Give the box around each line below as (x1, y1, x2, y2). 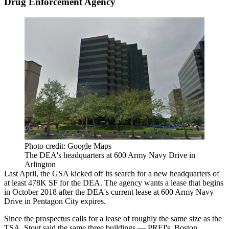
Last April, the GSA (4, 169, 71, 178)
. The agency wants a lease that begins (100, 178, 223, 188)
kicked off (71, 169, 103, 178)
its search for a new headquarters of (103, 169, 219, 178)
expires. (79, 197, 106, 206)
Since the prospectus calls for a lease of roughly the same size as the (4, 214, 222, 223)
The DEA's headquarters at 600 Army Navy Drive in (25, 151, 195, 160)
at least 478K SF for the (4, 178, 83, 188)
